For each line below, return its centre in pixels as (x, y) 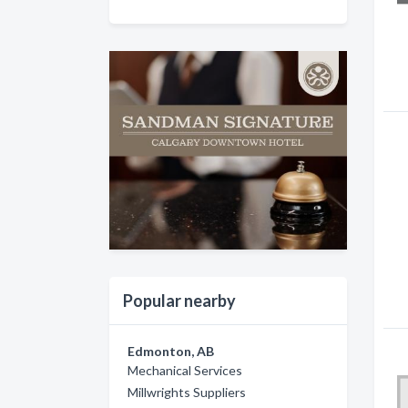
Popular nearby (179, 300)
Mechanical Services (185, 370)
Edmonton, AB (171, 351)
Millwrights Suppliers (187, 392)
